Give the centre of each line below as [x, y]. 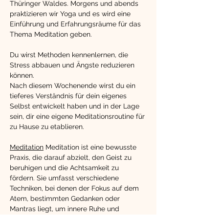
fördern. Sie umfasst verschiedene [65, 178]
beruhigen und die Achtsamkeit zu [65, 168]
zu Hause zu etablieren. [47, 127]
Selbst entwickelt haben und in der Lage [76, 106]
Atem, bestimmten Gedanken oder [66, 198]
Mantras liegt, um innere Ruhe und [66, 209]
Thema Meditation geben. [52, 34]
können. [22, 75]
